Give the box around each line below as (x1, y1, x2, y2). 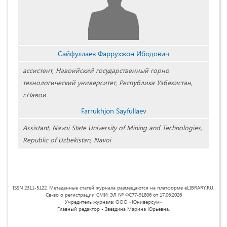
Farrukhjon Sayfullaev (81, 106, 146, 116)
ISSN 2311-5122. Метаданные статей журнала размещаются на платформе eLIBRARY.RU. (13, 184, 214, 192)
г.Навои (23, 90, 46, 99)
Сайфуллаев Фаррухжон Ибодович (58, 49, 169, 59)
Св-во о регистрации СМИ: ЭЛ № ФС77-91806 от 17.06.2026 (45, 191, 182, 199)
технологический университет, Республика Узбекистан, (23, 78, 193, 87)
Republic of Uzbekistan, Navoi (23, 135, 111, 144)
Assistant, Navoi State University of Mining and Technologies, (23, 123, 202, 132)
